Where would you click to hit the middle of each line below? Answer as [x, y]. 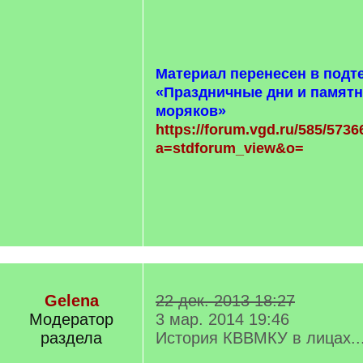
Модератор [71, 319]
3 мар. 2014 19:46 [222, 319]
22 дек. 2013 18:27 [225, 301]
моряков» [191, 111]
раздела [71, 338]
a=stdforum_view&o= [230, 148]
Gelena [71, 301]
